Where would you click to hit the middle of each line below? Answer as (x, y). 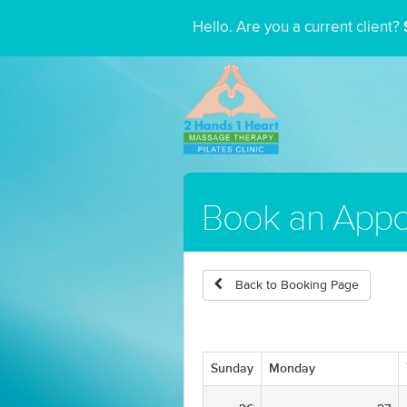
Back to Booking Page (295, 285)
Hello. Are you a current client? (298, 28)
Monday (292, 368)
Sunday (232, 368)
